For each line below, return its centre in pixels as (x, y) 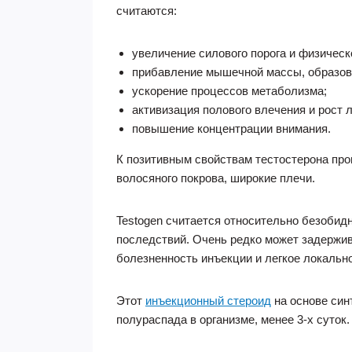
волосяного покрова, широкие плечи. (216, 178)
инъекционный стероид (208, 301)
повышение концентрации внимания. (231, 128)
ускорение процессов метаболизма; (229, 91)
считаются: (147, 11)
